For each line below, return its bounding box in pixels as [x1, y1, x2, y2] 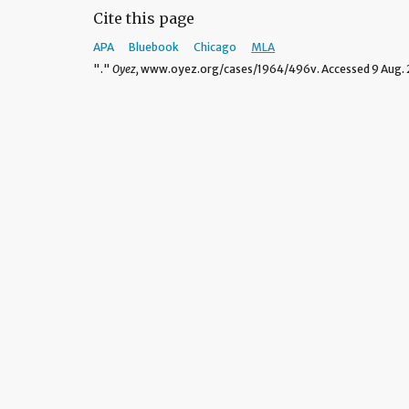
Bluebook [129, 40, 180, 54]
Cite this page [93, 9, 195, 27]
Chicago [194, 40, 237, 54]
